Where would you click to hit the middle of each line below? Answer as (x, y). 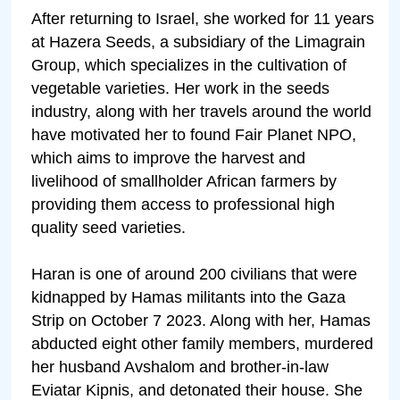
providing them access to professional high (183, 204)
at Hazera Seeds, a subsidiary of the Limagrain (199, 42)
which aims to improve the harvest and (169, 158)
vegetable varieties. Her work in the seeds (181, 88)
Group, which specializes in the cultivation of (189, 65)
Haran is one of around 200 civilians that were (195, 274)
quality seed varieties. (109, 227)
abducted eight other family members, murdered (203, 343)
